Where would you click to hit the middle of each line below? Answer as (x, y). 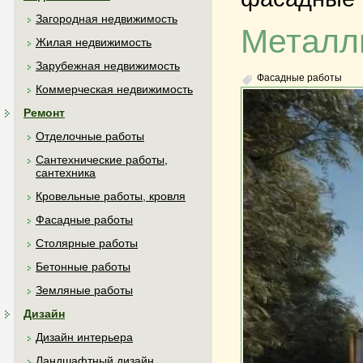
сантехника (66, 173)
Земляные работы (84, 290)
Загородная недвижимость (107, 19)
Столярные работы (87, 243)
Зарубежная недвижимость (108, 66)
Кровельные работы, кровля (111, 196)
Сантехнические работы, (102, 160)
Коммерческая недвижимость (114, 89)
